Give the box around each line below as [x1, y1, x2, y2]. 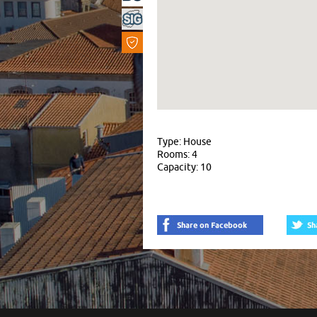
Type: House [157, 136, 212, 147]
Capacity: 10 [157, 161, 212, 173]
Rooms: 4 [157, 149, 197, 160]
